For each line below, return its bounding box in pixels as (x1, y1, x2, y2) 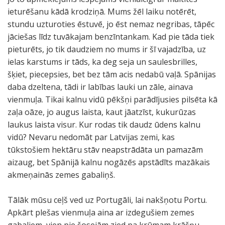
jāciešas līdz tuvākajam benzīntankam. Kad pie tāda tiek (8, 31, 214, 42)
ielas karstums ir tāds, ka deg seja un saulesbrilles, (8, 56, 197, 67)
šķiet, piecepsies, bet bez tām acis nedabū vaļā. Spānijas (8, 69, 216, 80)
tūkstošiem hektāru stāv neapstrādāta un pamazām (8, 144, 203, 155)
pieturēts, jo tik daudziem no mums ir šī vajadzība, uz (8, 44, 206, 55)
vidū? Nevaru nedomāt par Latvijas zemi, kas (8, 132, 175, 143)
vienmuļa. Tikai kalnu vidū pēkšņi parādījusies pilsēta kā (8, 94, 217, 105)
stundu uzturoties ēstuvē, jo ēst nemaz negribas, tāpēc (8, 19, 214, 30)
